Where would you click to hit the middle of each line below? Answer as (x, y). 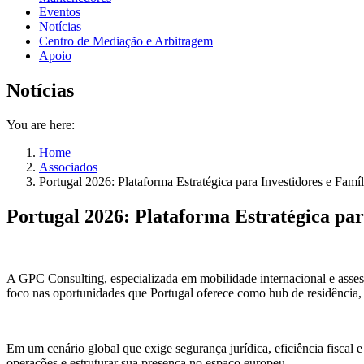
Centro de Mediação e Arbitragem (126, 41)
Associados (68, 167)
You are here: (41, 124)
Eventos (60, 12)
